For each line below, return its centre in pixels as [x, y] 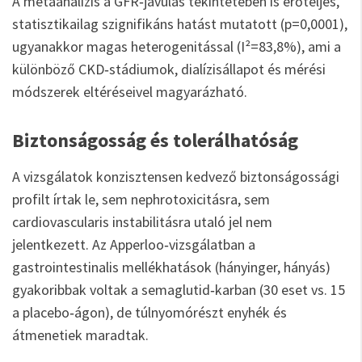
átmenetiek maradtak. [80, 335]
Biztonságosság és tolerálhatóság [155, 140]
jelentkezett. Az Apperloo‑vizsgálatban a [134, 244]
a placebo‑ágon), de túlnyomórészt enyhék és [149, 312]
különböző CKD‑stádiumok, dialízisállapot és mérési [169, 69]
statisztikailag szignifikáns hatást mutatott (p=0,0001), [180, 24]
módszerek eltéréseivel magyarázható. [130, 92]
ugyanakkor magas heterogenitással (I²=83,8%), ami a [177, 46]
